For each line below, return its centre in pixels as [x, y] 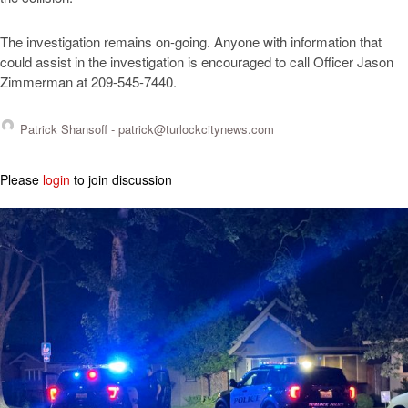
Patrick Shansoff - [69, 129]
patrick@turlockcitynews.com [196, 129]
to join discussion [121, 180]
